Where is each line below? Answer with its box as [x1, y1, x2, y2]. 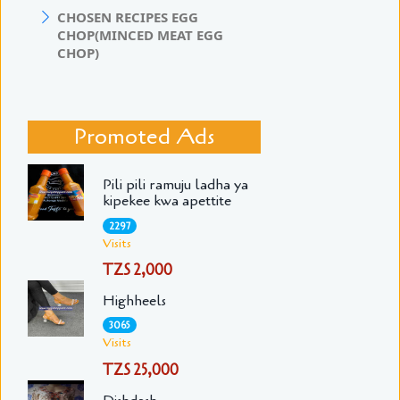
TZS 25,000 [102, 359, 179, 380]
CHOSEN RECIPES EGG [57, 7, 198, 26]
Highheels [102, 291, 166, 312]
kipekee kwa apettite [102, 191, 231, 212]
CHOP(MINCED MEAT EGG [57, 25, 223, 44]
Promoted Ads [73, 121, 215, 152]
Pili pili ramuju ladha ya [102, 175, 248, 196]
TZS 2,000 [102, 260, 172, 281]
